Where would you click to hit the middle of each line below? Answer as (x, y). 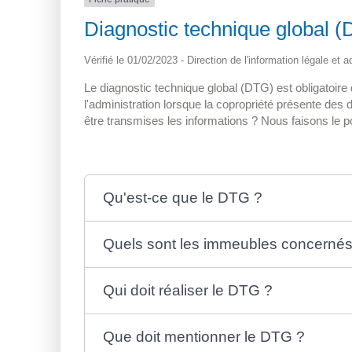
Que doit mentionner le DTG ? (204, 337)
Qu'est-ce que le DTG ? (183, 198)
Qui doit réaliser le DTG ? (188, 291)
